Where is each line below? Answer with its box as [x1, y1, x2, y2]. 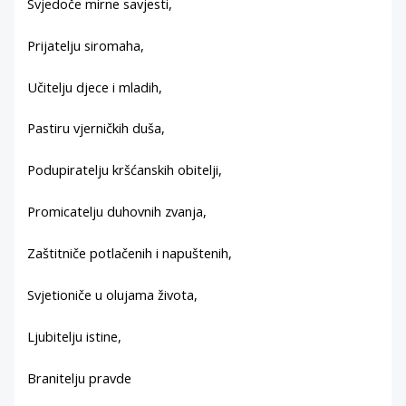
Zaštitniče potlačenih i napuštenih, [27, 244, 233, 263]
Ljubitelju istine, [27, 326, 122, 345]
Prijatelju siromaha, [27, 35, 145, 54]
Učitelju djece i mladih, [27, 77, 163, 96]
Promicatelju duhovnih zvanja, [27, 202, 208, 221]
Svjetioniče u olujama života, [27, 285, 198, 304]
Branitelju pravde [27, 368, 132, 387]
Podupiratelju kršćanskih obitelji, [27, 160, 223, 179]
